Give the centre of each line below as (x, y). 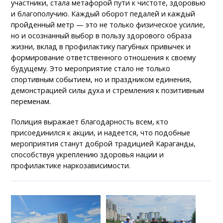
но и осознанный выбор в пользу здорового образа (102, 35)
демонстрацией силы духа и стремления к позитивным (108, 90)
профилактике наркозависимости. (71, 165)
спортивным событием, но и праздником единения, (102, 79)
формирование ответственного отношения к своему (104, 57)
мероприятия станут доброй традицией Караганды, (104, 143)
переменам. (31, 101)
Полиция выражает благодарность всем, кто (90, 121)
